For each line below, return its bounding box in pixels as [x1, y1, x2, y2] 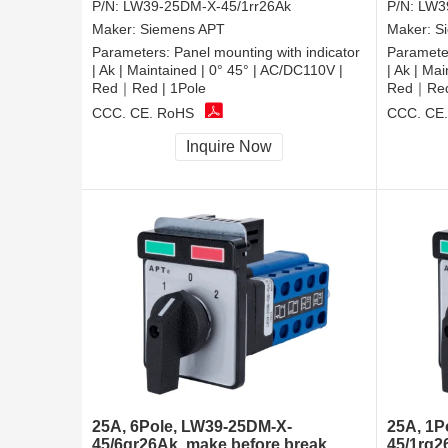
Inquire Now [186, 138, 272, 156]
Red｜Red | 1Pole [92, 80, 206, 97]
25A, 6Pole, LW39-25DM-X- [92, 418, 292, 436]
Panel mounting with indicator [174, 44, 360, 61]
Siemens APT [140, 21, 225, 38]
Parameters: [92, 44, 174, 61]
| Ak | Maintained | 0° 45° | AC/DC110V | [92, 62, 343, 79]
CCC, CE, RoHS [92, 104, 194, 121]
